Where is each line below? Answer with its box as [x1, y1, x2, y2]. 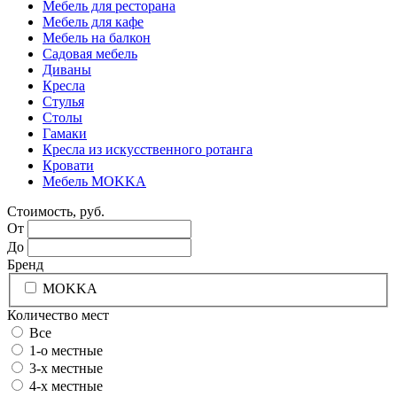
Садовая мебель [43, 45, 137, 61]
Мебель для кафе [43, 13, 144, 29]
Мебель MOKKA [43, 173, 146, 189]
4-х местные [29, 378, 103, 394]
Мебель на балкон [43, 29, 151, 45]
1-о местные [29, 343, 103, 359]
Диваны [43, 61, 91, 77]
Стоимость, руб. [7, 203, 105, 219]
